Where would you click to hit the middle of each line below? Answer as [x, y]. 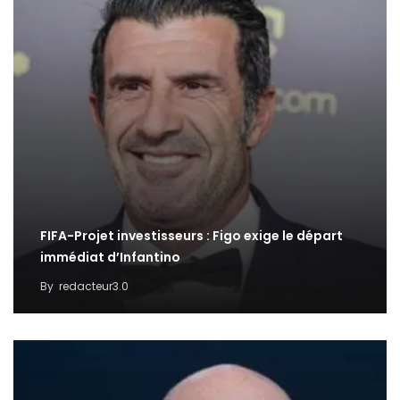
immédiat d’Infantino [110, 258]
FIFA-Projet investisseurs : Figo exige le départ [192, 236]
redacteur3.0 [94, 287]
